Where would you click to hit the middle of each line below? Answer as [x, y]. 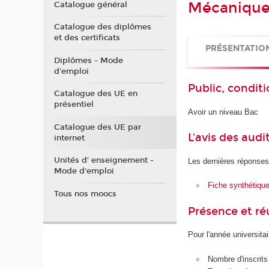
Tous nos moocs [85, 194]
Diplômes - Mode [88, 60]
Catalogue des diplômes [102, 27]
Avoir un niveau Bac [223, 112]
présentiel [74, 104]
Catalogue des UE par [97, 127]
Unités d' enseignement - [104, 160]
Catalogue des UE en [95, 94]
